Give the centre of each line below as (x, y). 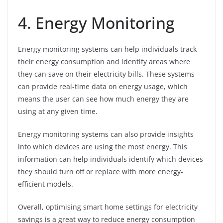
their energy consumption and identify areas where (104, 62)
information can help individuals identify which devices (111, 159)
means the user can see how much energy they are (103, 99)
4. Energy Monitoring (96, 23)
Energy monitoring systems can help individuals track (107, 49)
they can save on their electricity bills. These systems (106, 74)
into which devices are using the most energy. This (103, 147)
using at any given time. (58, 111)
